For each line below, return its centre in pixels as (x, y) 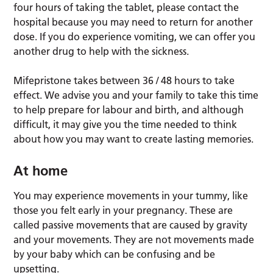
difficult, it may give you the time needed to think (126, 125)
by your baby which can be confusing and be (115, 254)
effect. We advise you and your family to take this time (136, 95)
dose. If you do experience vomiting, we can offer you (135, 37)
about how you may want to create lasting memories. (134, 139)
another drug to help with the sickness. (101, 51)
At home (41, 171)
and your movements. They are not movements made (134, 240)
